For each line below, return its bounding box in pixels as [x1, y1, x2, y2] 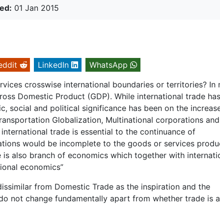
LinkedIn [38, 60, 69, 70]
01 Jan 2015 [12, 3, 59, 13]
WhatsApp [89, 60, 128, 70]
